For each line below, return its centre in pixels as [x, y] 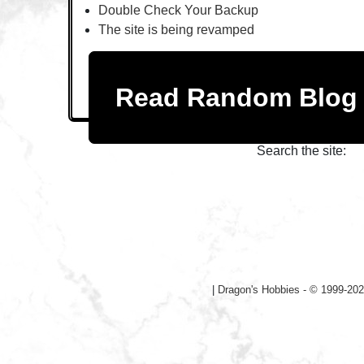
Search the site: [301, 151]
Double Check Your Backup [178, 10]
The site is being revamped [176, 30]
